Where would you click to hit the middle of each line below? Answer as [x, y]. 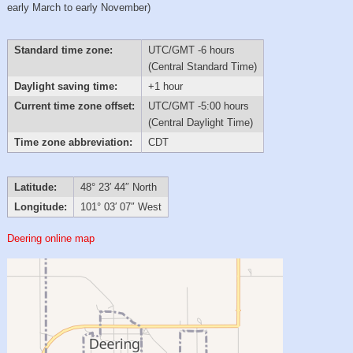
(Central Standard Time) [202, 66]
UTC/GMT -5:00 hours [198, 106]
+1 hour [165, 86]
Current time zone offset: [74, 106]
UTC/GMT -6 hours [191, 50]
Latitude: [35, 188]
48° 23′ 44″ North [118, 188]
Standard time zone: [63, 50]
